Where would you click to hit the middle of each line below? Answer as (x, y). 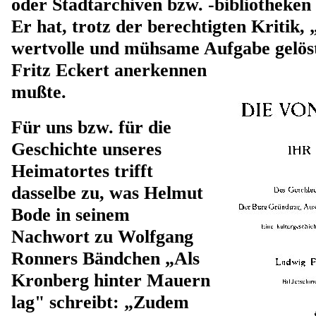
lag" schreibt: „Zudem (100, 302)
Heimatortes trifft (82, 171)
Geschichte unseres (86, 149)
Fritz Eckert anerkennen (109, 70)
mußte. (39, 92)
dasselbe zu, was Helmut (107, 193)
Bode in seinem (71, 215)
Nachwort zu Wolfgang (102, 237)
